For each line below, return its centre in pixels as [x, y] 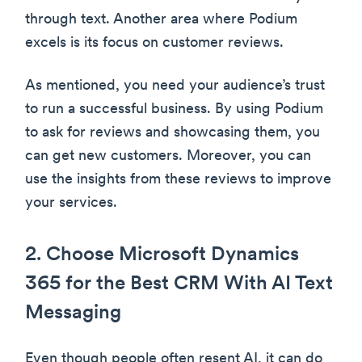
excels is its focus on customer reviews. [154, 43]
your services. [71, 203]
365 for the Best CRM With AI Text [179, 284]
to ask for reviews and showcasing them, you [173, 133]
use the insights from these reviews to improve [178, 179]
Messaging [73, 313]
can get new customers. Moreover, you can [168, 156]
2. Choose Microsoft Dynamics [162, 255]
